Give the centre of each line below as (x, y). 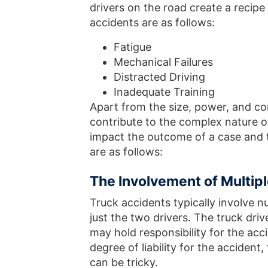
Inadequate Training (164, 92)
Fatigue (133, 47)
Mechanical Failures (163, 62)
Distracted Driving (159, 77)
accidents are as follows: (152, 22)
